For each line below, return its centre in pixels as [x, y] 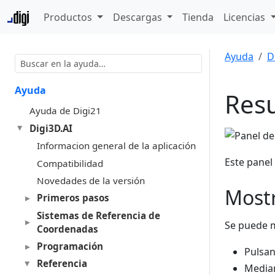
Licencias [246, 17]
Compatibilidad [70, 163]
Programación [70, 246]
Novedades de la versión [91, 180]
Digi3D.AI [51, 128]
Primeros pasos [73, 198]
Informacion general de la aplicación [116, 146]
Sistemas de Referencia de [98, 215]
